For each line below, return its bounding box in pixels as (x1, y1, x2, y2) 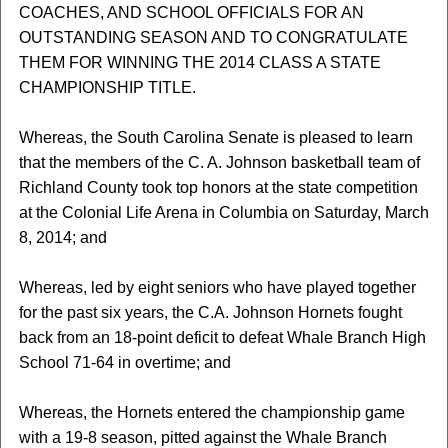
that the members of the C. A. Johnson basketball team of (18, 154, 420, 171)
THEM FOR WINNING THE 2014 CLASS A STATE (18, 54, 381, 71)
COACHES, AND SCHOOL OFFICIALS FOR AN (18, 4, 364, 21)
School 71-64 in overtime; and (18, 354, 231, 371)
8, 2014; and (18, 229, 107, 246)
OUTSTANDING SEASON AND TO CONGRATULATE (18, 29, 408, 46)
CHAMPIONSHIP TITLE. (18, 79, 196, 96)
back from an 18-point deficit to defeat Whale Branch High (18, 329, 426, 346)
